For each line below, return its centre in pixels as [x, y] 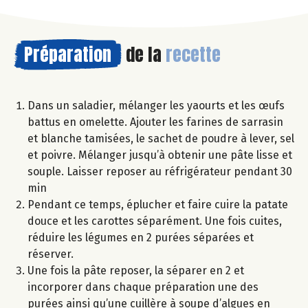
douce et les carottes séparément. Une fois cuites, [155, 221]
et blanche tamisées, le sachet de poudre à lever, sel [161, 138]
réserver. [51, 254]
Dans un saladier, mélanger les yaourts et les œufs [156, 105]
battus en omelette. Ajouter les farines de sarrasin [155, 122]
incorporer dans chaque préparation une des [143, 287]
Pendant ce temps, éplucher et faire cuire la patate [158, 204]
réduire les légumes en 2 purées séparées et [141, 237]
